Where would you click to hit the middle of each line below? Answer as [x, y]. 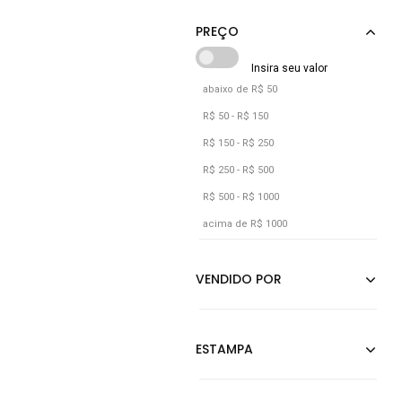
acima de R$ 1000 [245, 224]
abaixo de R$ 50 [240, 89]
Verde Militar [284, 27]
